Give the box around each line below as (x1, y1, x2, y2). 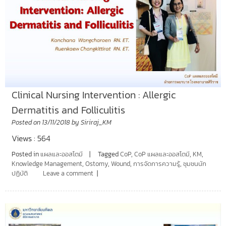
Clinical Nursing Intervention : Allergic (11, 87, 176, 102)
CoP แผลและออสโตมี (134, 149, 190, 159)
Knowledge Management (11, 158, 82, 168)
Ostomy (85, 158, 108, 168)
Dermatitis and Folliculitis (11, 102, 125, 118)
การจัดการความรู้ (133, 158, 180, 168)
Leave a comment (42, 168, 93, 178)
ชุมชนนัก (183, 158, 206, 168)
